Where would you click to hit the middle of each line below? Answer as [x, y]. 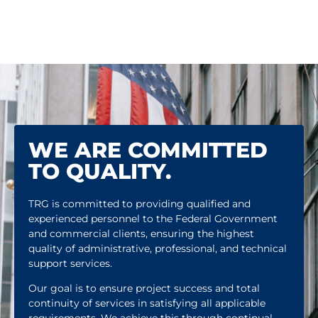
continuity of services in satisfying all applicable [147, 303]
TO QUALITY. [100, 171]
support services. [72, 263]
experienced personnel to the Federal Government [153, 218]
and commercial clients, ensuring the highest [141, 233]
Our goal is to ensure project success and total [144, 289]
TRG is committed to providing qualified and [139, 203]
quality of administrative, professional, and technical [158, 248]
